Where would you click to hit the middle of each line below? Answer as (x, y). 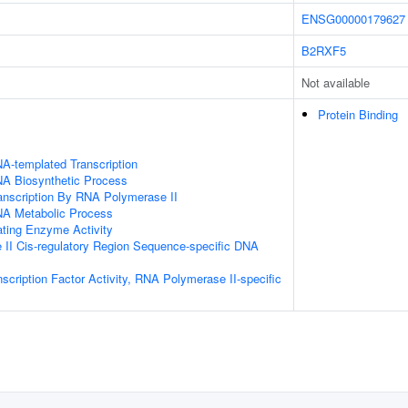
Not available (336, 82)
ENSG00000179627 (353, 19)
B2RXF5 (324, 51)
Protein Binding (358, 114)
